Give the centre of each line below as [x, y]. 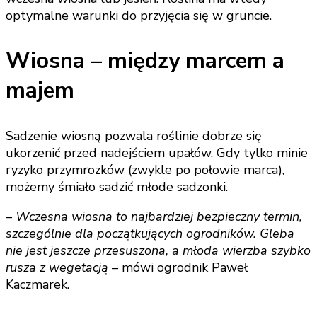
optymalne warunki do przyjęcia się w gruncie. [139, 15]
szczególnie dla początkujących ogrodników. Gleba [150, 233]
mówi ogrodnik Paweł [183, 267]
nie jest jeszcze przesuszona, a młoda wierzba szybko [158, 250]
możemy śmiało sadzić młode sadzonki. [117, 186]
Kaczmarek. [38, 284]
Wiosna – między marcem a [145, 60]
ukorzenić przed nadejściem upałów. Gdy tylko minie [157, 152]
